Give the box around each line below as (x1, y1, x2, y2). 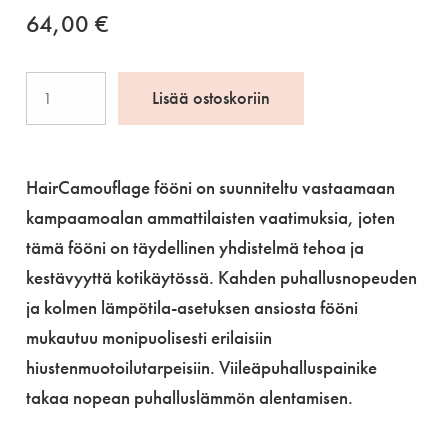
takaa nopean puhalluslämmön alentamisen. (26, 384, 353, 410)
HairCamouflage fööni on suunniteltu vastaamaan (26, 174, 395, 200)
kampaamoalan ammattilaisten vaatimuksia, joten (26, 204, 395, 230)
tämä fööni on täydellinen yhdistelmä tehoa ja (26, 234, 364, 260)
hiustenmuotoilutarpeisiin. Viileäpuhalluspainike (26, 354, 377, 380)
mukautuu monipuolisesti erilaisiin (26, 324, 272, 350)
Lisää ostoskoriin (152, 87, 270, 110)
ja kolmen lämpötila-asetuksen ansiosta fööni (26, 294, 358, 320)
